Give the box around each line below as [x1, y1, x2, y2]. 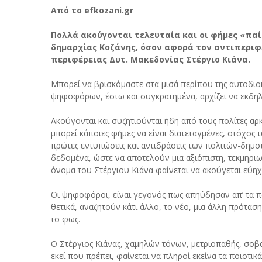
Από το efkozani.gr [51, 5, 133, 16]
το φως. [51, 213, 80, 225]
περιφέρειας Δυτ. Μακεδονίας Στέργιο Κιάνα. [51, 54, 250, 65]
